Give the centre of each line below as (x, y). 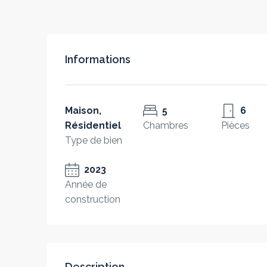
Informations (98, 59)
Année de (86, 184)
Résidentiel (93, 125)
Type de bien (94, 140)
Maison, (83, 111)
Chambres (166, 125)
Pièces (236, 125)
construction (93, 199)
